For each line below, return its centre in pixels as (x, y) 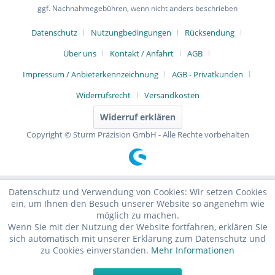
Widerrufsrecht (103, 95)
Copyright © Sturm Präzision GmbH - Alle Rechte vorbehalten (137, 135)
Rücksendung (210, 33)
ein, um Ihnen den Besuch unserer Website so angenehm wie (137, 203)
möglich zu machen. (137, 215)
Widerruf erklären (137, 117)
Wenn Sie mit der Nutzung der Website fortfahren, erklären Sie (137, 227)
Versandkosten (172, 95)
